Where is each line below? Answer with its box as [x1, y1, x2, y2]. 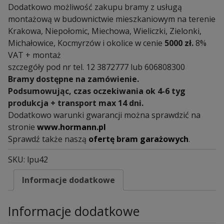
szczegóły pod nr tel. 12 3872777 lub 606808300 [8, 61, 185, 72]
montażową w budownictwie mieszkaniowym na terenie [8, 13, 215, 24]
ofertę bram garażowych [88, 133, 188, 144]
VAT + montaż [8, 49, 61, 60]
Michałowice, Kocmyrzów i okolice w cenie [8, 37, 164, 48]
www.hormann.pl [37, 121, 106, 132]
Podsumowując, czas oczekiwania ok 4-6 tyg [8, 85, 185, 96]
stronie [8, 121, 37, 132]
